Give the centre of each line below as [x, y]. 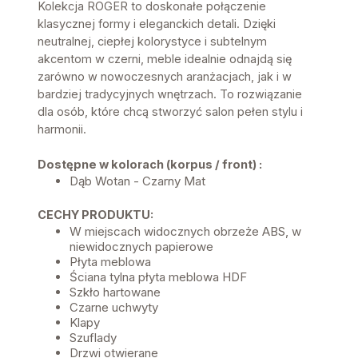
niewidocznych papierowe [141, 246]
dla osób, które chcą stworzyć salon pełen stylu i [170, 111]
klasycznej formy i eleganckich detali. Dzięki [157, 23]
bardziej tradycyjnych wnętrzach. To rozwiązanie [170, 93]
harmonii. [62, 129]
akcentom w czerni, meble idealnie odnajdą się [165, 58]
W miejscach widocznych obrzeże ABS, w [185, 231]
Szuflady [93, 337]
